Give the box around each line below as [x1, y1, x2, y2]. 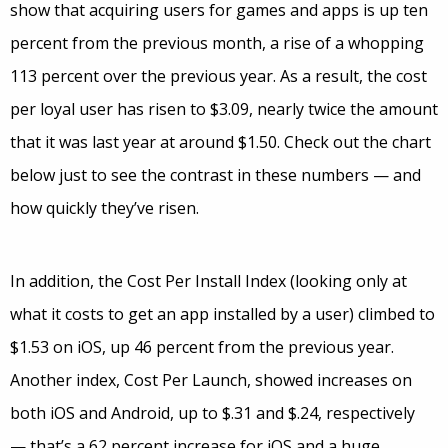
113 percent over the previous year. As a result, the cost [10, 65, 427, 87]
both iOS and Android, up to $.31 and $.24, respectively [10, 402, 415, 424]
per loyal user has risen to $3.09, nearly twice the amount [10, 98, 438, 120]
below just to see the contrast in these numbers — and [10, 164, 421, 186]
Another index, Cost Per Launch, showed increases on [10, 369, 412, 391]
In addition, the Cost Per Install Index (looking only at [10, 270, 407, 292]
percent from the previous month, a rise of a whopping [10, 32, 424, 54]
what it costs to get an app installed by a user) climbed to [10, 303, 435, 325]
